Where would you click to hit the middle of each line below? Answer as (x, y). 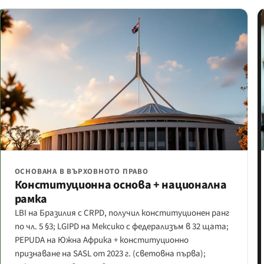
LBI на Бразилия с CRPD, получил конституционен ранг (122, 213)
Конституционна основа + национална (121, 185)
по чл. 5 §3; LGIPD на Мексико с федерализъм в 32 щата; (121, 226)
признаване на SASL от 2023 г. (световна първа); (110, 253)
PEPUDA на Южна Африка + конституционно (101, 240)
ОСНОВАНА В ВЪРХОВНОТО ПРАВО (81, 171)
